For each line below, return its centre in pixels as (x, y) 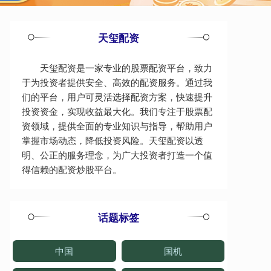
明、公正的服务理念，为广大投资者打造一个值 (117, 154)
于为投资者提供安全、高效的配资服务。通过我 (117, 82)
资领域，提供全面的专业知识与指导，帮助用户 (117, 125)
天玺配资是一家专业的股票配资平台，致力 (126, 67)
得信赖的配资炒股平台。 (72, 169)
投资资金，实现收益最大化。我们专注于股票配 (117, 111)
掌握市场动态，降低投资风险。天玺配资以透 (113, 140)
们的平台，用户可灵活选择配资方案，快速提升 (117, 96)
